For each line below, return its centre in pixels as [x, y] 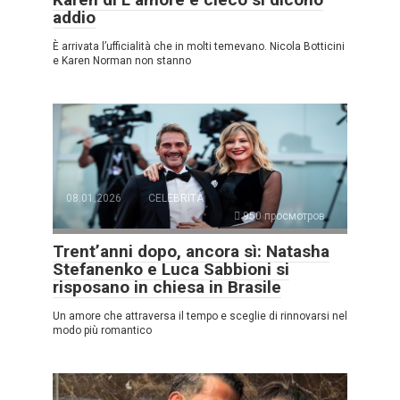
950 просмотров [283, 216]
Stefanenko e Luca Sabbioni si [171, 269]
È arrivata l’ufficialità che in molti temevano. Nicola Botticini [199, 46]
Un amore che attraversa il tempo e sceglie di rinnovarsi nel [200, 316]
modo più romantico [102, 330]
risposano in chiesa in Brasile [167, 287]
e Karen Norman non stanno [122, 60]
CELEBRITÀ [176, 198]
